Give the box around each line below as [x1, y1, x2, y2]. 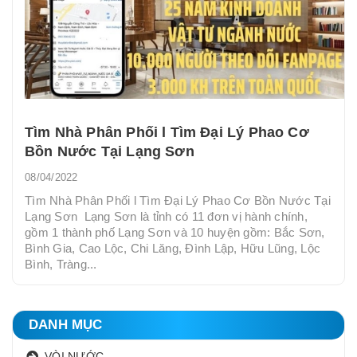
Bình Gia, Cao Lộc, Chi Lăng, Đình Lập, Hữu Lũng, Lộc [25, 241, 320, 255]
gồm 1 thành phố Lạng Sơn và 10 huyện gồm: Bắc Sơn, [25, 225, 325, 239]
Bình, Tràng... [25, 257, 97, 271]
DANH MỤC [29, 316, 103, 332]
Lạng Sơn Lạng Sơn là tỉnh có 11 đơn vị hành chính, [25, 209, 308, 223]
